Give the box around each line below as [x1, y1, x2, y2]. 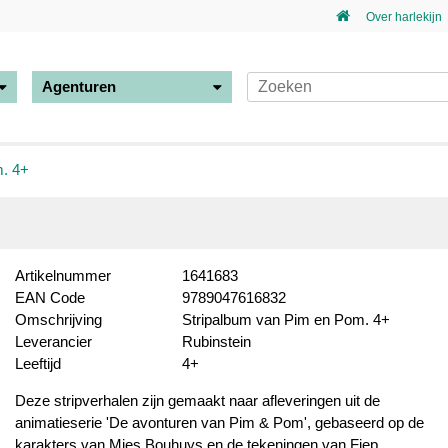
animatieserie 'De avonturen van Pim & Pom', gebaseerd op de [15, 414, 424, 431]
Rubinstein [182, 333, 251, 350]
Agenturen [42, 78, 117, 95]
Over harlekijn [366, 10, 442, 24]
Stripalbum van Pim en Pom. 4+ [182, 311, 390, 328]
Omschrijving [15, 311, 102, 328]
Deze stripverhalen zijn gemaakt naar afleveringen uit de [15, 392, 380, 409]
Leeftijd [15, 355, 61, 372]
